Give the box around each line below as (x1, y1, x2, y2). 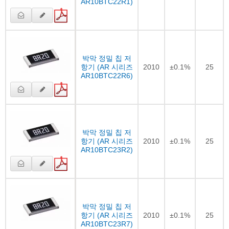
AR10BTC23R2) (81, 145, 133, 154)
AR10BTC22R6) (81, 71, 133, 80)
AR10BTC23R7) (81, 219, 133, 228)
